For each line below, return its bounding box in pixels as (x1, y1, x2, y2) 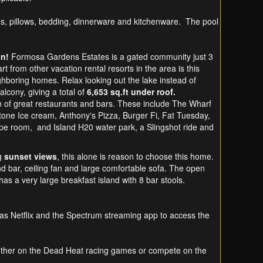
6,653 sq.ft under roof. (87, 86, 176, 98)
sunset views (4, 150, 57, 163)
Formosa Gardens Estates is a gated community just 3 (11, 50, 213, 63)
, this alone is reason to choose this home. (57, 150, 214, 163)
